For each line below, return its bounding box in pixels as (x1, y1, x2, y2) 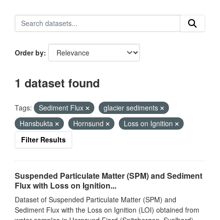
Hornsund (73, 118, 106, 128)
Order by (15, 48, 44, 57)
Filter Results (21, 135, 66, 144)
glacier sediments (104, 103, 160, 112)
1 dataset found (15, 75, 100, 91)
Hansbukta (20, 118, 55, 128)
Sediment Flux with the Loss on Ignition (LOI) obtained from (15, 205, 199, 215)
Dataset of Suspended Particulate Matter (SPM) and (15, 194, 176, 204)
